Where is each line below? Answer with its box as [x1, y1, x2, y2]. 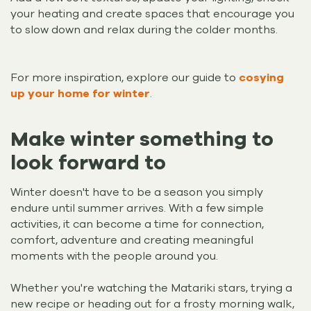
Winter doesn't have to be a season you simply [10, 185, 263, 201]
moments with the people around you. [10, 249, 221, 264]
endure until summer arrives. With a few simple [10, 201, 264, 217]
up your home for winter [10, 85, 150, 101]
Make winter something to [10, 126, 274, 153]
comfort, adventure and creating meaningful [10, 233, 253, 249]
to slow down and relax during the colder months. [10, 22, 280, 37]
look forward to [10, 149, 166, 177]
